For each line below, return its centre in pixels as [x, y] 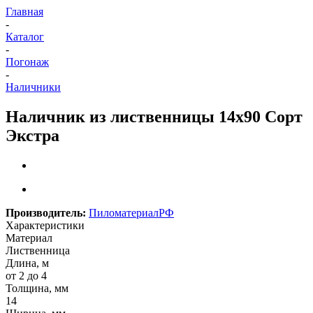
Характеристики [45, 225]
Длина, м [27, 263]
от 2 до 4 [26, 275]
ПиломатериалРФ [131, 212]
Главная [24, 12]
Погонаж [27, 62]
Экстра [32, 135]
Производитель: [46, 212]
